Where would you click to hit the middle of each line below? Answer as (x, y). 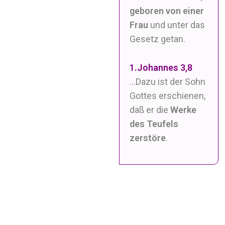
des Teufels (154, 124)
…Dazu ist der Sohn (168, 81)
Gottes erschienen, (168, 95)
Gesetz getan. (158, 39)
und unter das (177, 25)
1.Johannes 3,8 (161, 67)
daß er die (150, 109)
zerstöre (148, 138)
